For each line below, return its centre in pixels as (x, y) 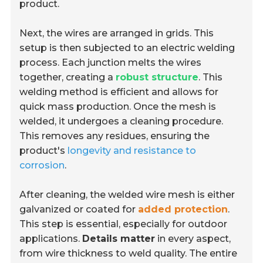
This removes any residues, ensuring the (115, 136)
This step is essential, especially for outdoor (124, 224)
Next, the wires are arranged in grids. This (117, 33)
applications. (51, 238)
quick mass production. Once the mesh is (118, 106)
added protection (183, 209)
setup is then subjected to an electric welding (127, 48)
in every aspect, (193, 238)
